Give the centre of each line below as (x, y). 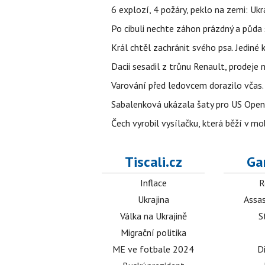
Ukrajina (153, 199)
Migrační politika (153, 232)
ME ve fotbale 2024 (153, 249)
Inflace (153, 183)
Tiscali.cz (153, 162)
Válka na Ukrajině (153, 216)
